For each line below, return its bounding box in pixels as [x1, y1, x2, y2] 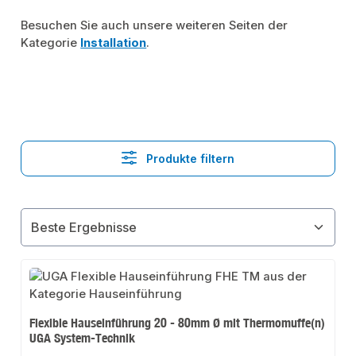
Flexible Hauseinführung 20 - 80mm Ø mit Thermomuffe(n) [29, 315, 326, 331]
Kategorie [21, 36, 81, 50]
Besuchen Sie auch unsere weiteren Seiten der [21, 18, 288, 33]
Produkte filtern [143, 152, 235, 166]
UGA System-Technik [29, 330, 136, 346]
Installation [80, 36, 147, 50]
